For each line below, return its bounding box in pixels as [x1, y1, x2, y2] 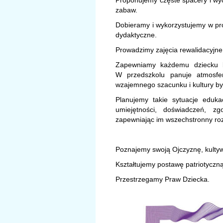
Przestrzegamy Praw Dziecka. [115, 175, 210, 184]
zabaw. [115, 6, 137, 14]
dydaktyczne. [115, 31, 157, 39]
